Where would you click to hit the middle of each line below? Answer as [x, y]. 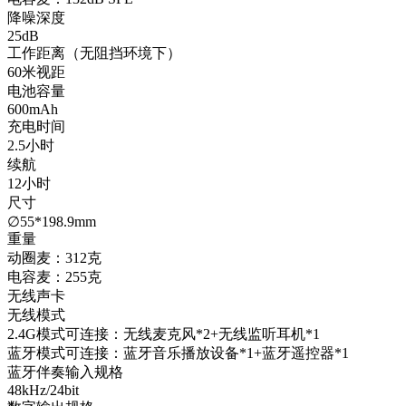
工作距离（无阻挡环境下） [94, 53]
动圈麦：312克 [54, 258]
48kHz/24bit [43, 390]
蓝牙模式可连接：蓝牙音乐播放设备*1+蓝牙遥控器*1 [178, 353]
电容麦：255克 [54, 277]
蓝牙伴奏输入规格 [65, 372]
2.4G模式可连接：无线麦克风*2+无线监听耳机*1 [164, 334]
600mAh [33, 109]
